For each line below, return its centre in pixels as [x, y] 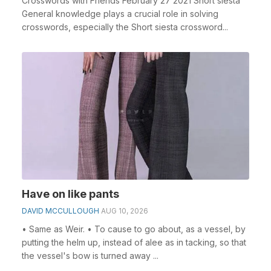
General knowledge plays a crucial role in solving [120, 13]
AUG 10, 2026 [125, 211]
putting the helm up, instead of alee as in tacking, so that [134, 242]
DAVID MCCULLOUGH [60, 211]
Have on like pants [70, 194]
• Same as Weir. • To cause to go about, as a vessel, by [134, 229]
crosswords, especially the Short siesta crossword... [125, 27]
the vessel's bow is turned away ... [90, 256]
